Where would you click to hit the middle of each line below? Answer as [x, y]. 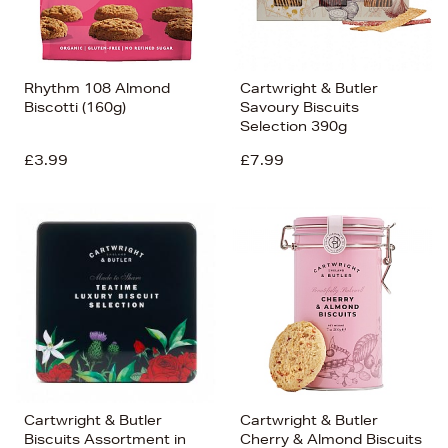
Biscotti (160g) [75, 107]
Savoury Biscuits [299, 107]
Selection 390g [293, 126]
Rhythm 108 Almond [97, 88]
